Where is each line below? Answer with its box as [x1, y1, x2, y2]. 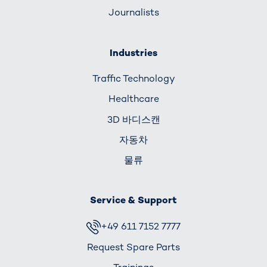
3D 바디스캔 [107, 113, 160, 126]
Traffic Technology [92, 72, 175, 85]
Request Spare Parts [87, 241, 180, 254]
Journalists [108, 6, 159, 19]
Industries [110, 46, 157, 59]
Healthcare [108, 92, 159, 105]
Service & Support [90, 194, 177, 207]
